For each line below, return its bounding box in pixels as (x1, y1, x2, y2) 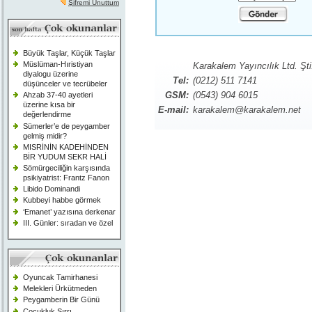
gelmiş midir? (23, 131, 67, 140)
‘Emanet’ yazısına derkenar (23, 207, 116, 216)
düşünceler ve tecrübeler (23, 79, 107, 88)
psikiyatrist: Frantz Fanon (23, 173, 109, 182)
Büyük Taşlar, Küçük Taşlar (23, 49, 116, 57)
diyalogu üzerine (23, 70, 78, 79)
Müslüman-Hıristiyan (23, 60, 93, 69)
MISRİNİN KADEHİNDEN (23, 142, 109, 151)
